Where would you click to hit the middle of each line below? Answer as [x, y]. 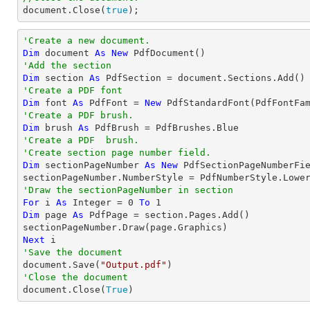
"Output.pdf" [134, 265]
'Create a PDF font [73, 90]
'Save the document [73, 252]
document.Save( [62, 265]
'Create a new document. [86, 40]
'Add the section [67, 65]
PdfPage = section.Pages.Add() [167, 215]
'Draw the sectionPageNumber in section [128, 190]
